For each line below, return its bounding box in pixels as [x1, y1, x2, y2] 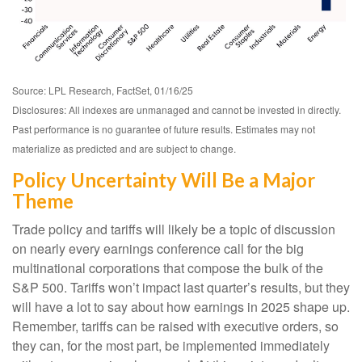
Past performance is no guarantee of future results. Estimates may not [12, 121, 315, 136]
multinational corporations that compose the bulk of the [12, 258, 323, 277]
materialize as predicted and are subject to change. [12, 141, 236, 155]
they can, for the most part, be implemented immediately [12, 335, 330, 355]
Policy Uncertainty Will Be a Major [12, 167, 315, 192]
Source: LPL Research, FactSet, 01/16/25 [12, 82, 193, 97]
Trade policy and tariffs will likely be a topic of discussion [12, 219, 335, 238]
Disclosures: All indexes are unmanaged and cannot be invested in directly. [12, 102, 341, 116]
